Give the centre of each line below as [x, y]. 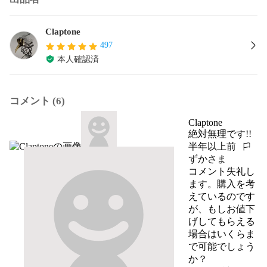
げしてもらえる [222, 221]
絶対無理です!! [220, 133]
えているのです [222, 196]
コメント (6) [37, 101]
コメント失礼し [222, 171]
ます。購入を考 [222, 184]
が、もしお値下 [222, 209]
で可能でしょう [222, 246]
